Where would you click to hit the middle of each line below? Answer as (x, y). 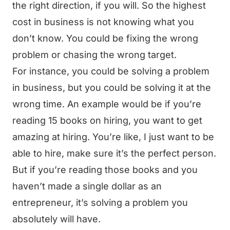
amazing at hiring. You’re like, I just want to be (113, 137)
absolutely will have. (56, 219)
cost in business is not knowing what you (103, 22)
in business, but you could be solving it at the (112, 88)
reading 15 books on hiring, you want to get (107, 120)
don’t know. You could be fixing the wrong (105, 38)
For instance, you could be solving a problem (111, 71)
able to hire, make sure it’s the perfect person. (114, 153)
